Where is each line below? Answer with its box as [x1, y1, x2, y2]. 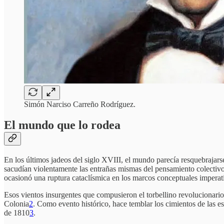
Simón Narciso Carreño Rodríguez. [24, 99, 135, 108]
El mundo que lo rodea [4, 118, 120, 132]
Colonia [4, 199, 29, 208]
